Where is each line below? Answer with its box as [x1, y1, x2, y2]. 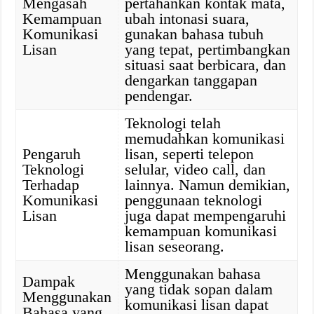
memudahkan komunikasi [125, 130, 285, 147]
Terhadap [22, 176, 80, 193]
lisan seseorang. [125, 238, 225, 255]
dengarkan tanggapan [125, 71, 258, 89]
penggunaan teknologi [125, 191, 263, 209]
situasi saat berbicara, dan [125, 56, 287, 74]
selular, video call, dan [125, 161, 266, 178]
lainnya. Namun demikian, [125, 176, 291, 193]
